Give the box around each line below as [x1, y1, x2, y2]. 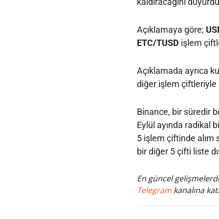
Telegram [136, 184, 174, 196]
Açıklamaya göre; [136, 24, 206, 35]
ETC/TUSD [136, 37, 179, 48]
